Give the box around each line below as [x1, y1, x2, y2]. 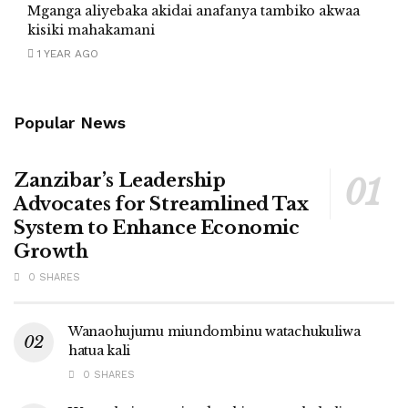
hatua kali [68, 342, 131, 359]
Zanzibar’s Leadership [14, 169, 226, 191]
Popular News [14, 113, 126, 132]
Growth [14, 240, 88, 262]
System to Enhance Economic [14, 217, 300, 239]
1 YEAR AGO [34, 47, 98, 60]
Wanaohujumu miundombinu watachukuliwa [68, 323, 361, 340]
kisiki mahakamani [27, 22, 155, 38]
